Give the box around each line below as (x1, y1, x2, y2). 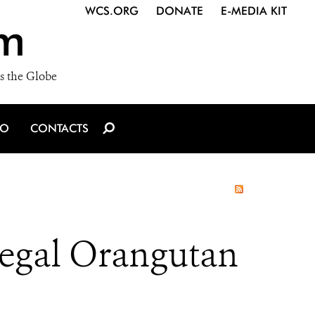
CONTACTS (30, 122, 89, 135)
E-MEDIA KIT (221, 4, 287, 18)
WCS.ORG (85, 4, 139, 18)
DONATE (156, 4, 203, 18)
